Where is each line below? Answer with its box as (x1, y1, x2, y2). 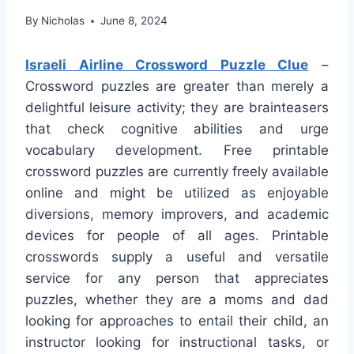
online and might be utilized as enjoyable (25, 185, 329, 201)
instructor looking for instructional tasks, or (25, 334, 329, 351)
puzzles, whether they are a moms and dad (25, 292, 329, 308)
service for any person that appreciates (25, 270, 329, 287)
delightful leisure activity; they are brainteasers (25, 100, 329, 116)
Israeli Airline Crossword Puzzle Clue (25, 57, 309, 73)
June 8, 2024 (100, 14, 168, 28)
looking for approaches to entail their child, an (25, 313, 329, 330)
